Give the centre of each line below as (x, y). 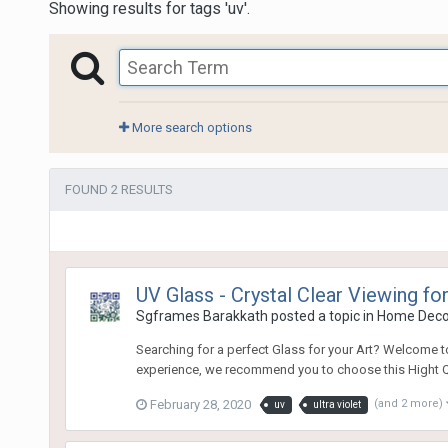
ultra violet (336, 404)
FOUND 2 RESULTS (118, 189)
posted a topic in (322, 315)
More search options (190, 127)
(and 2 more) (409, 403)
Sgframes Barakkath (201, 315)
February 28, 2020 (200, 404)
